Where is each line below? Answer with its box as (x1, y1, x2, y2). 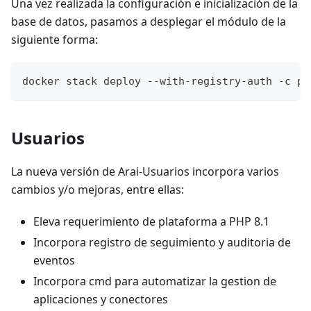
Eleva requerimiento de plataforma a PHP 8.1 (33, 213, 269, 229)
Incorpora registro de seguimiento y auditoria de (33, 234, 291, 250)
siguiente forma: (11, 31, 98, 47)
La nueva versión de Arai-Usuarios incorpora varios (11, 163, 279, 179)
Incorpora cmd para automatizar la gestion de (33, 273, 276, 289)
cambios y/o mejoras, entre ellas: (11, 181, 184, 197)
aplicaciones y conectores (33, 291, 168, 307)
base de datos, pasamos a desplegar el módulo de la (11, 13, 286, 29)
